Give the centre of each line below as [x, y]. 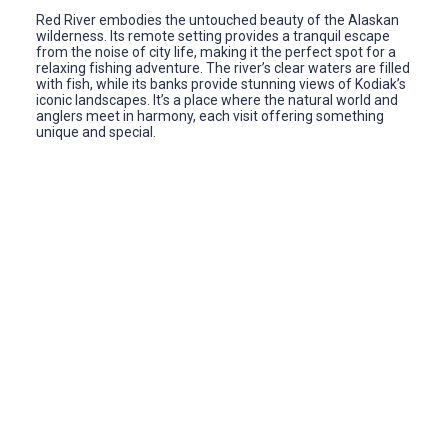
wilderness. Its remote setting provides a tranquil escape [213, 35]
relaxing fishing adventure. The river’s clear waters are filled [223, 67]
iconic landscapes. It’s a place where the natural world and [217, 99]
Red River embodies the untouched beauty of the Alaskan [217, 19]
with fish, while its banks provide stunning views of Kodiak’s [221, 83]
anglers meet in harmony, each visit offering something [210, 115]
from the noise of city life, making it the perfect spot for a [216, 51]
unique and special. [96, 131]
